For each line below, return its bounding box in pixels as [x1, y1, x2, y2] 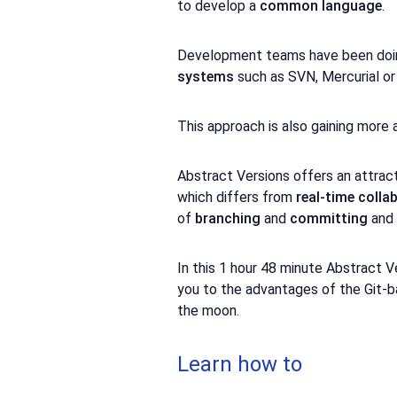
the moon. [177, 301, 239, 319]
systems [177, 67, 234, 85]
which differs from [177, 188, 296, 206]
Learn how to [177, 351, 302, 377]
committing [290, 209, 368, 227]
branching [195, 209, 261, 227]
